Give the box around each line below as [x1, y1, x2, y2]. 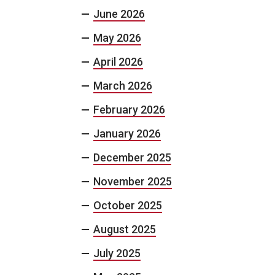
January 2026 [93, 127, 161, 140]
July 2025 [93, 247, 141, 260]
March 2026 [93, 79, 152, 92]
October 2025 [93, 199, 162, 212]
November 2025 [93, 175, 172, 188]
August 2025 [93, 223, 156, 236]
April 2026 [93, 55, 143, 68]
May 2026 [93, 31, 141, 44]
